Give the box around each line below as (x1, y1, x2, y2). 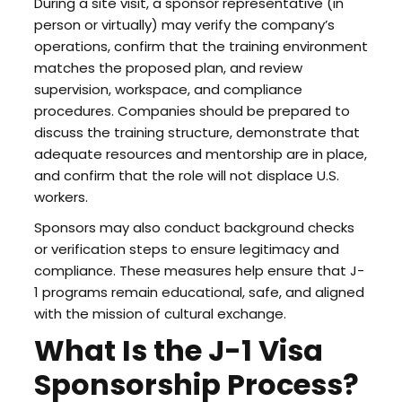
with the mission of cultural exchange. (33, 304, 286, 323)
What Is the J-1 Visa (33, 330, 323, 371)
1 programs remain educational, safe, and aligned (33, 283, 364, 301)
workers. (33, 188, 88, 206)
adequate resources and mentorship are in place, (33, 144, 367, 163)
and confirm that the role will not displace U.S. (33, 166, 339, 185)
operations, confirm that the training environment (33, 37, 368, 56)
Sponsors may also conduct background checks (33, 218, 354, 237)
